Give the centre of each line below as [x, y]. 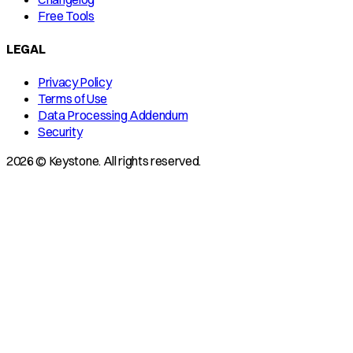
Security [60, 132]
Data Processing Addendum [113, 115]
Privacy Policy [75, 82]
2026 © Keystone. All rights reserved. [104, 161]
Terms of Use [73, 99]
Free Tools [66, 15]
